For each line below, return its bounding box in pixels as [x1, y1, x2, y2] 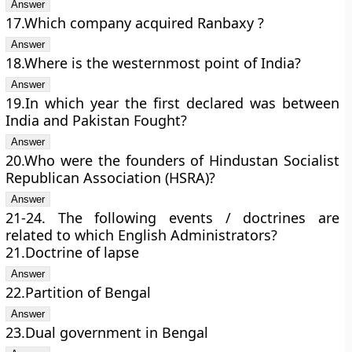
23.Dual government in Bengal [5, 323, 209, 342]
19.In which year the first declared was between [5, 93, 339, 112]
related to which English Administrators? [5, 225, 278, 244]
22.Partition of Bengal [5, 283, 152, 302]
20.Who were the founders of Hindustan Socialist [5, 151, 339, 170]
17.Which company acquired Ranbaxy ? [5, 13, 265, 32]
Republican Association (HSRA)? [5, 168, 216, 187]
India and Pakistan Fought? [5, 111, 188, 130]
